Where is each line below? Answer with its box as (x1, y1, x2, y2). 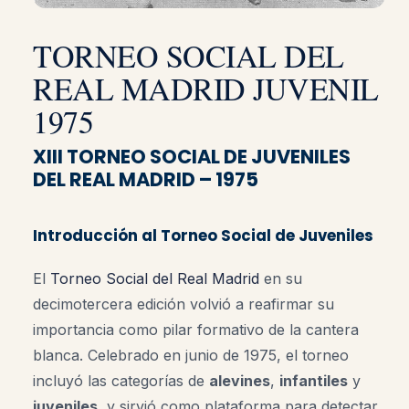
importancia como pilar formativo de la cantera (33, 320, 359, 339)
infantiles (279, 371, 348, 390)
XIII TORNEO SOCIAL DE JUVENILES (33, 142, 351, 170)
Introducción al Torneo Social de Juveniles (33, 224, 373, 246)
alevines (209, 371, 270, 390)
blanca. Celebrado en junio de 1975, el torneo (33, 345, 349, 364)
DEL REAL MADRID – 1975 (33, 165, 258, 193)
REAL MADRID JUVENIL (33, 67, 379, 110)
